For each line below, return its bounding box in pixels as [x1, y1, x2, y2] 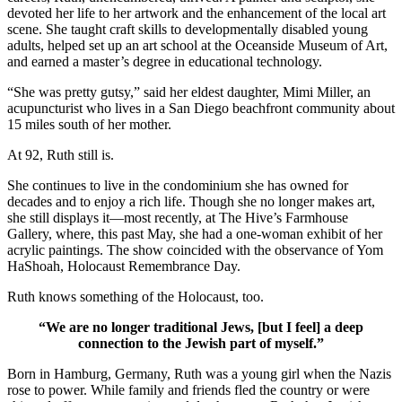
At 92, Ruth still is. [7, 146, 114, 162]
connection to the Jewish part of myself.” [78, 335, 324, 351]
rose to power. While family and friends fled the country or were [7, 381, 370, 398]
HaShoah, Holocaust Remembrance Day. [7, 258, 240, 274]
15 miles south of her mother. [7, 116, 171, 132]
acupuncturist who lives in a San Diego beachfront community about [7, 100, 395, 116]
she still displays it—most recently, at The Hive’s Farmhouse [7, 209, 348, 225]
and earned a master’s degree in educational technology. [7, 53, 322, 69]
